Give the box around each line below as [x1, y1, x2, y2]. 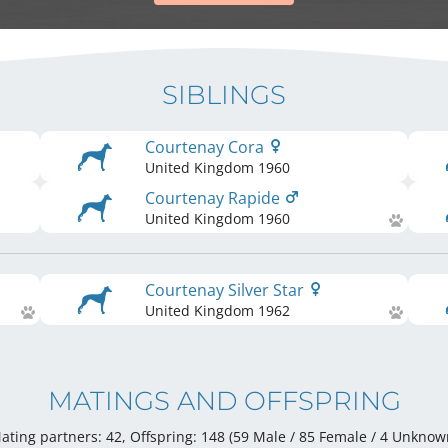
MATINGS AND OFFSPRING [47, 385, 401, 417]
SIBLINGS [162, 79, 286, 111]
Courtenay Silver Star [145, 279, 308, 301]
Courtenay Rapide [145, 187, 284, 209]
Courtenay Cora [145, 136, 268, 158]
